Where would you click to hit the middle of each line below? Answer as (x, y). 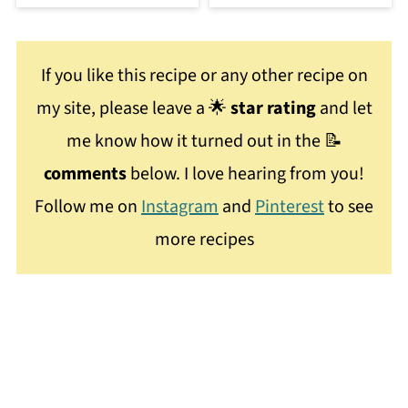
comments (85, 174)
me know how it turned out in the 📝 (204, 142)
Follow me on (88, 207)
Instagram (180, 207)
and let (344, 109)
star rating (273, 109)
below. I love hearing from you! (245, 174)
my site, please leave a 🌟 (133, 109)
